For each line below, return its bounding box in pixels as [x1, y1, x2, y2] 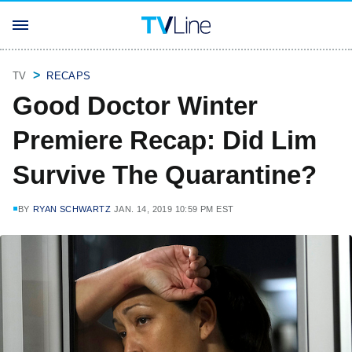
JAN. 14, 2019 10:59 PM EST [114, 204, 234, 214]
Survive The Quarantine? [13, 160, 317, 189]
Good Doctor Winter [13, 91, 258, 120]
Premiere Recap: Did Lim [13, 126, 317, 155]
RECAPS [46, 70, 91, 82]
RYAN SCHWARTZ [32, 204, 112, 214]
